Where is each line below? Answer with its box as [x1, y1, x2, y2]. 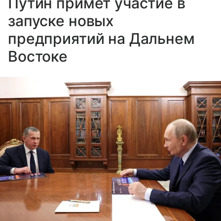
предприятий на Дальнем [8, 30, 195, 47]
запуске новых [8, 12, 114, 30]
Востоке [8, 47, 68, 65]
